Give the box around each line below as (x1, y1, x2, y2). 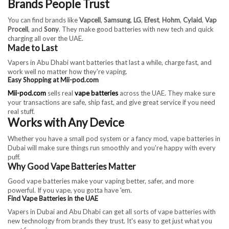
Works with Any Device (8, 116, 124, 130)
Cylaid (183, 15, 202, 24)
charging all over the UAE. (8, 34, 83, 42)
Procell (8, 25, 28, 33)
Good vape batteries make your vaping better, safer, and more (8, 177, 194, 186)
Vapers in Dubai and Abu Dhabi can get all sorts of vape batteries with (8, 208, 216, 216)
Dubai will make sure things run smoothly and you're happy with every (8, 144, 216, 152)
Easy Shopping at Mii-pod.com (8, 75, 99, 84)
